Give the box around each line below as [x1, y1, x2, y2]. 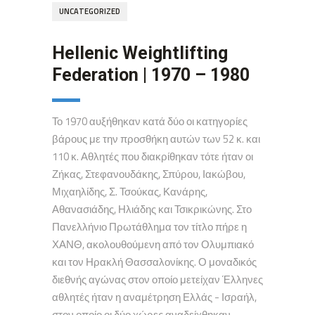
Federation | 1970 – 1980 [52, 65, 250, 85]
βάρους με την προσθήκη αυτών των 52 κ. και [52, 131, 260, 147]
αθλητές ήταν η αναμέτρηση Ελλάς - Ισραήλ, [52, 289, 257, 305]
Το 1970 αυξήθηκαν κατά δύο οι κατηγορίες [52, 113, 247, 129]
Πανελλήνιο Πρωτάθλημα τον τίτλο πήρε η [52, 219, 247, 235]
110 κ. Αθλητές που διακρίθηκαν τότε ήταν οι [52, 148, 253, 165]
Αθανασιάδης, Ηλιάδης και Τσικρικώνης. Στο [52, 201, 252, 217]
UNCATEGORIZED [59, 6, 120, 17]
